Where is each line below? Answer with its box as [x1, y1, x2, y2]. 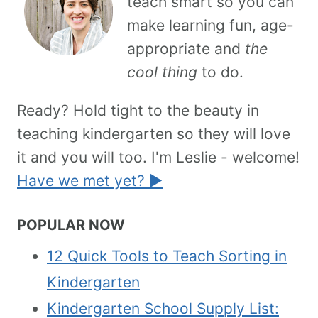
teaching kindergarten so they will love [17, 124, 290, 143]
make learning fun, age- [127, 16, 294, 34]
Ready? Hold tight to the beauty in [17, 101, 259, 119]
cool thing [127, 62, 197, 81]
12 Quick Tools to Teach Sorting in [47, 247, 287, 265]
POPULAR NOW [17, 216, 125, 234]
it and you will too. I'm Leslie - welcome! [17, 148, 300, 166]
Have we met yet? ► [17, 171, 163, 190]
